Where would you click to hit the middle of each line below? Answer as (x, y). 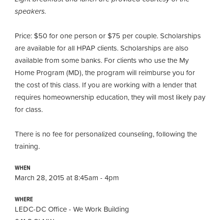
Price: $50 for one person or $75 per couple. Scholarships (108, 35)
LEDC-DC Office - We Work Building (72, 209)
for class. (31, 109)
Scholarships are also (154, 48)
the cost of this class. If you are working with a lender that (106, 84)
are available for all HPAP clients (66, 48)
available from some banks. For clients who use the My (102, 60)
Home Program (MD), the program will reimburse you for (105, 72)
